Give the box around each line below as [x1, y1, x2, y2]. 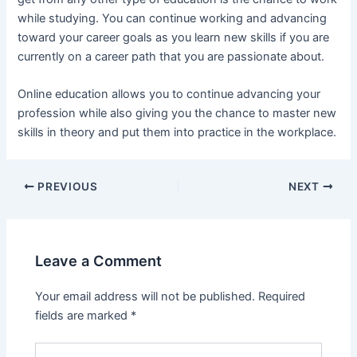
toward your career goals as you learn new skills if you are [18, 29, 330, 45]
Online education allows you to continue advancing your [18, 87, 321, 102]
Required [258, 288, 306, 304]
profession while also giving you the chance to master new [18, 106, 337, 121]
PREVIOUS [34, 179, 98, 193]
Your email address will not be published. [35, 288, 256, 304]
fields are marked [35, 308, 131, 323]
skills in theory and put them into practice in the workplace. [18, 125, 337, 140]
